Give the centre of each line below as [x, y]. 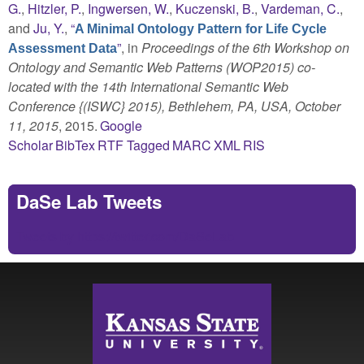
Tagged [148, 145]
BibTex [76, 145]
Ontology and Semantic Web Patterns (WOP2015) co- [162, 67]
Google [121, 125]
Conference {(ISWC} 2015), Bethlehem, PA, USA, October [174, 106]
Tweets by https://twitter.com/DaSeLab [125, 236]
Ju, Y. [49, 28]
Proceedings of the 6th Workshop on [245, 47]
